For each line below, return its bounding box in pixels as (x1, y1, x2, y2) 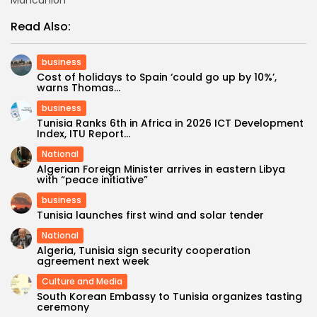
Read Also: (11, 18, 71, 35)
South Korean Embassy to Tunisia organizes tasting (37, 289, 302, 304)
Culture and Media (42, 275, 122, 287)
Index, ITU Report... (37, 126, 130, 141)
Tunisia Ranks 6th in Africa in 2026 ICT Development (37, 115, 304, 130)
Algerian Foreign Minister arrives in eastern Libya (37, 161, 285, 176)
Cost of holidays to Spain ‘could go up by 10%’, (37, 69, 277, 84)
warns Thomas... (37, 80, 120, 95)
